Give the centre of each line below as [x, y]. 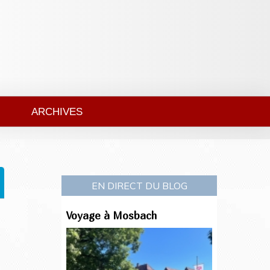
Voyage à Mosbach [112, 216]
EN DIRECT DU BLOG [139, 186]
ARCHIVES [57, 112]
